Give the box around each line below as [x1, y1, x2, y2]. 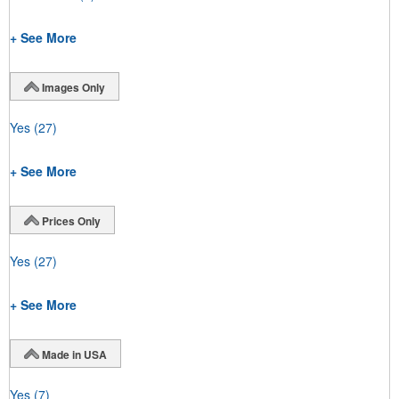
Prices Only [42, 212, 101, 229]
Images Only [42, 78, 105, 95]
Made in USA [42, 346, 107, 362]
